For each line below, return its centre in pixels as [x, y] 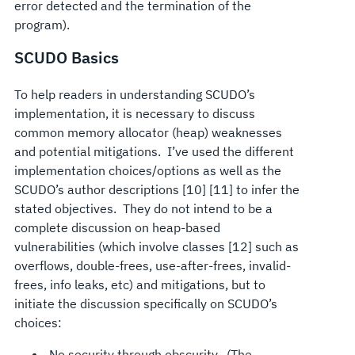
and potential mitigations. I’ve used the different [154, 151]
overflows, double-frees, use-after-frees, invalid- [152, 265]
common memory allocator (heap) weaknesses [148, 132]
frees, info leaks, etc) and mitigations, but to [139, 284]
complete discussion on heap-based [117, 227]
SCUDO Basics [66, 57]
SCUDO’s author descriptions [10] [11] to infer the [157, 189]
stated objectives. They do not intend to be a [143, 208]
